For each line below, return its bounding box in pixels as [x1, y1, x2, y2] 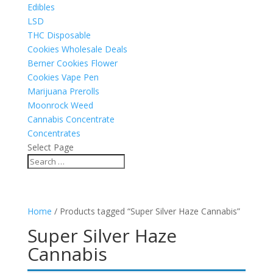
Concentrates [27, 127, 80, 139]
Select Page [27, 141, 74, 153]
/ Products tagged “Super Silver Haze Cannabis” [51, 205, 240, 217]
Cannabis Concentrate [27, 113, 115, 125]
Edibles [27, 1, 55, 13]
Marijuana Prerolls [27, 85, 99, 97]
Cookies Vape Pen [27, 71, 99, 83]
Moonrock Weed [27, 99, 93, 111]
